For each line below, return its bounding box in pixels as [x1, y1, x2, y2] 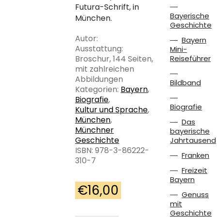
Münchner [75, 124, 114, 136]
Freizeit [182, 165, 207, 175]
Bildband [170, 77, 201, 88]
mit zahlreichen [75, 63, 134, 75]
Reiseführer [170, 53, 211, 63]
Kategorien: [75, 83, 121, 95]
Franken [182, 150, 209, 160]
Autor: [75, 32, 98, 44]
